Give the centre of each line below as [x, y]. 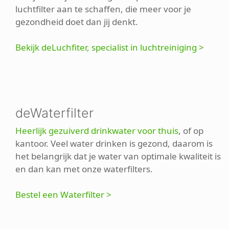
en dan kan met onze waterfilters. [84, 169]
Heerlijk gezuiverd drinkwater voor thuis [97, 130]
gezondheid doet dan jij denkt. [77, 22]
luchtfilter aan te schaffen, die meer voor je [103, 9]
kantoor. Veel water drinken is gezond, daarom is [114, 143]
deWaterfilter [54, 113]
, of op [191, 130]
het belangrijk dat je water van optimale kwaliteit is [118, 156]
